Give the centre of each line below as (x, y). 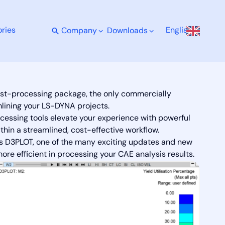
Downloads (127, 31)
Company (79, 31)
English (179, 31)
